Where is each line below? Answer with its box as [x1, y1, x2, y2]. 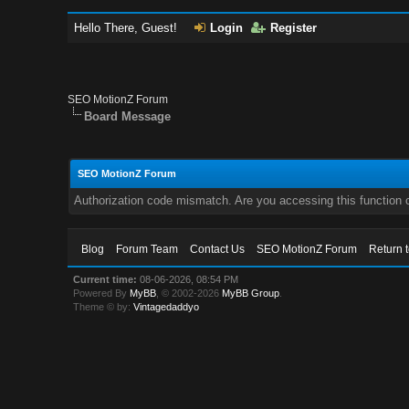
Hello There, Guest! [74, 21, 182, 35]
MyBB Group [222, 288, 280, 299]
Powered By [73, 288, 131, 299]
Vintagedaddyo [133, 301, 200, 312]
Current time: [73, 274, 138, 285]
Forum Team [116, 243, 179, 256]
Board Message [84, 110, 172, 123]
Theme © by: [73, 301, 134, 312]
